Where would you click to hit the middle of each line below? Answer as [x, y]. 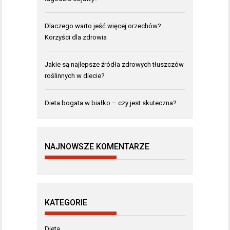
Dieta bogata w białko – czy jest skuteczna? [111, 103]
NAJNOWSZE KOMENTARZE [97, 147]
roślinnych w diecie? [75, 76]
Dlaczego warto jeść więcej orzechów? [103, 26]
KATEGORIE [66, 203]
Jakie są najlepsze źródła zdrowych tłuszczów [114, 65]
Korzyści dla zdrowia [76, 37]
